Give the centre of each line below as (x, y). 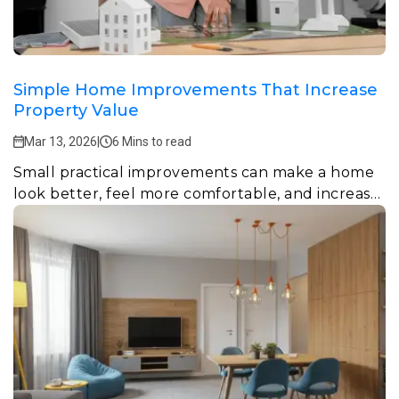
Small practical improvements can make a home (194, 172)
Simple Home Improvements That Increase (195, 90)
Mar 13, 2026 (61, 141)
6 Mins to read (152, 141)
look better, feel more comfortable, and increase (197, 193)
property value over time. (109, 215)
